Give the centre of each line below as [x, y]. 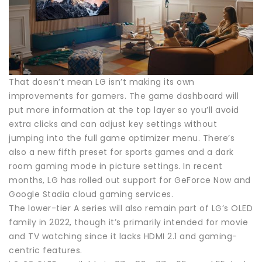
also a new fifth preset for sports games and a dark [121, 152]
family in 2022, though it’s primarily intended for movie [128, 222]
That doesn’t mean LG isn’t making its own [102, 82]
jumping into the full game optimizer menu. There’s [122, 138]
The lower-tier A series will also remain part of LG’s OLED [131, 208]
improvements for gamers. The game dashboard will [124, 96]
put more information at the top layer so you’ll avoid [124, 110]
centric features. [46, 250]
